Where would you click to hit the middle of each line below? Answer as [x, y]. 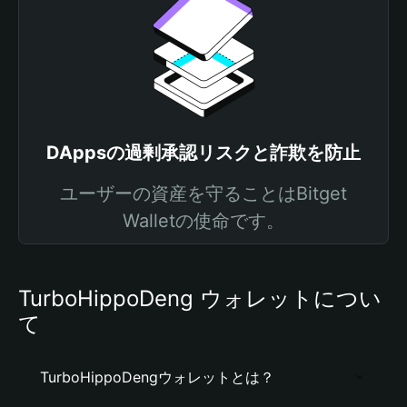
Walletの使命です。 [203, 221]
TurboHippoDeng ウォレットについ [200, 298]
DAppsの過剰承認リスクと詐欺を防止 [203, 153]
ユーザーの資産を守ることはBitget [203, 194]
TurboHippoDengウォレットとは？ [157, 377]
